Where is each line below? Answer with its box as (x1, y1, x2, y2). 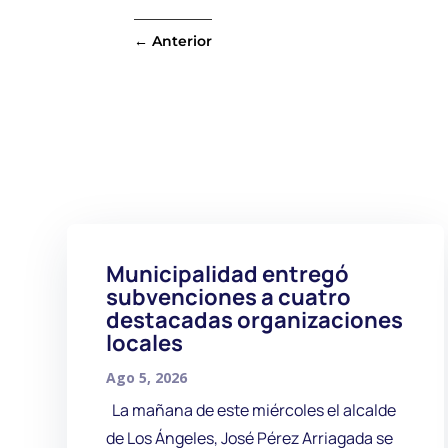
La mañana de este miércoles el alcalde (105, 398, 396, 421)
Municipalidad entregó (105, 258, 349, 289)
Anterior (152, 32, 213, 51)
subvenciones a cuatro (105, 281, 351, 312)
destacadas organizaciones (105, 304, 403, 335)
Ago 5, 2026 (105, 367, 187, 387)
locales (105, 327, 183, 358)
